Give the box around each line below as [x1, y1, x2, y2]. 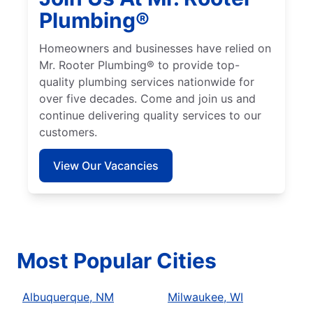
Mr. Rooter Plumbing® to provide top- [39, 57, 240, 72]
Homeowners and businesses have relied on [39, 41, 271, 55]
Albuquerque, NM [22, 289, 114, 304]
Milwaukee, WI [168, 289, 243, 304]
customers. [39, 124, 97, 139]
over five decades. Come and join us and [39, 91, 256, 105]
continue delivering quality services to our [39, 108, 261, 122]
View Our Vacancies [53, 158, 159, 173]
